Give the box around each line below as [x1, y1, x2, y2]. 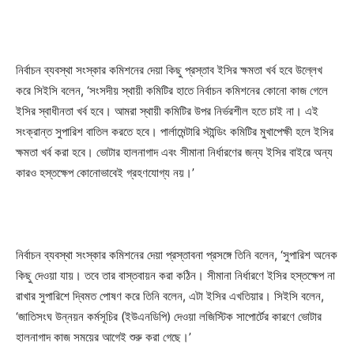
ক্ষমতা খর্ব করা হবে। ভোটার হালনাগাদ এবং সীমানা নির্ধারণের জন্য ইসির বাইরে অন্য [16, 144, 333, 160]
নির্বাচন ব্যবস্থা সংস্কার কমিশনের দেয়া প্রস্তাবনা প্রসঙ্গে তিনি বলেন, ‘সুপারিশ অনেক [16, 247, 337, 262]
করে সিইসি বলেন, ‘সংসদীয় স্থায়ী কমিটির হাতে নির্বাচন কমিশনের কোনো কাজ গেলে [16, 82, 328, 98]
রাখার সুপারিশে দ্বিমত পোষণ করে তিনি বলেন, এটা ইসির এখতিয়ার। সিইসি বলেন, [16, 288, 324, 303]
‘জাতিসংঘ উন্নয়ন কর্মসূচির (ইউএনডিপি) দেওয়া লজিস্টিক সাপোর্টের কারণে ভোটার [16, 308, 322, 324]
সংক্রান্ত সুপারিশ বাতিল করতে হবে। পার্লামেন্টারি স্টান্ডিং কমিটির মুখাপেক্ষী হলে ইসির [16, 123, 333, 139]
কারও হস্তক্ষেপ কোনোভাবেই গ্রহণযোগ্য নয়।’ [16, 164, 194, 180]
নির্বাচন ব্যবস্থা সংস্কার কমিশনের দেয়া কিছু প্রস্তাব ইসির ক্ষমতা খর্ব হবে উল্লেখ [16, 62, 322, 77]
